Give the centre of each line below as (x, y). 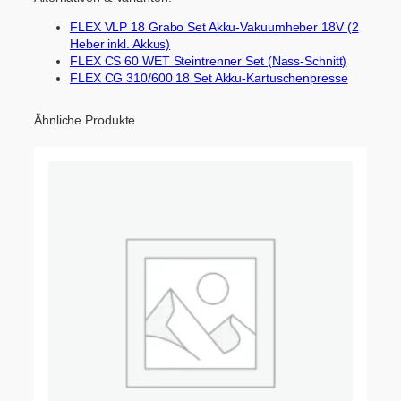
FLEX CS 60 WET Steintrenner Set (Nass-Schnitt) (209, 60)
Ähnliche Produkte (85, 119)
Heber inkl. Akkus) (120, 43)
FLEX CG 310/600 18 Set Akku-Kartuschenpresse (209, 77)
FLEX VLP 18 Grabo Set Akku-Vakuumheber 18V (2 (214, 26)
